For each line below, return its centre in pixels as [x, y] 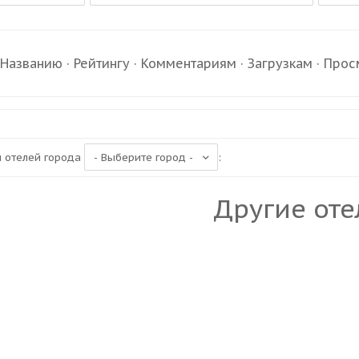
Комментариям [189, 63]
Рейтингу [102, 63]
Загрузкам [280, 63]
